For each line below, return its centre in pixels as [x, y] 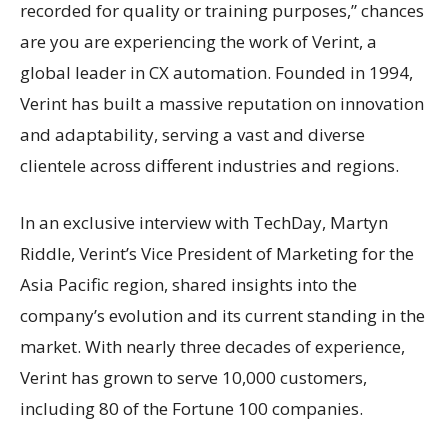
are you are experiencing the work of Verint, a [198, 41]
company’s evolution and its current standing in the [222, 315]
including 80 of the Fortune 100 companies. [191, 408]
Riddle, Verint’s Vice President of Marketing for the [217, 253]
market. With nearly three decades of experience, [212, 346]
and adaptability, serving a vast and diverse [192, 134]
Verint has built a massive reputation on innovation [222, 103]
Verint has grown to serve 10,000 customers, [193, 377]
